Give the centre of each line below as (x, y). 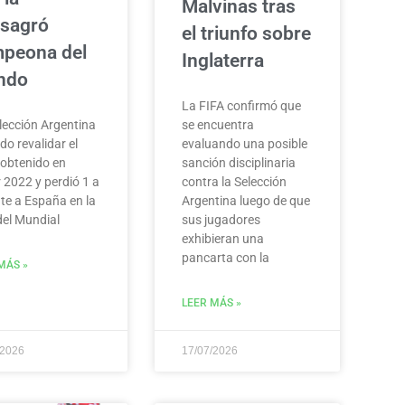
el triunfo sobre (246, 33)
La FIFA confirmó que (241, 105)
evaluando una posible (244, 143)
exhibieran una (222, 238)
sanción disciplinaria (238, 162)
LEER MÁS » (211, 302)
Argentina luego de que (245, 200)
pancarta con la (225, 257)
